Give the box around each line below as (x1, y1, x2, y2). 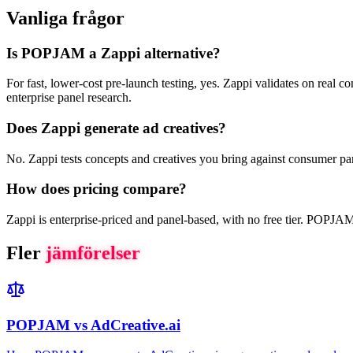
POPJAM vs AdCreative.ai (6, 316, 180, 333)
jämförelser (46, 243, 140, 264)
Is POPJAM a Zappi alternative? (6, 44, 221, 61)
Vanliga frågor (6, 7, 124, 28)
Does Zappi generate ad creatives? (6, 120, 226, 137)
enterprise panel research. (6, 91, 132, 105)
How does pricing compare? (6, 180, 187, 198)
